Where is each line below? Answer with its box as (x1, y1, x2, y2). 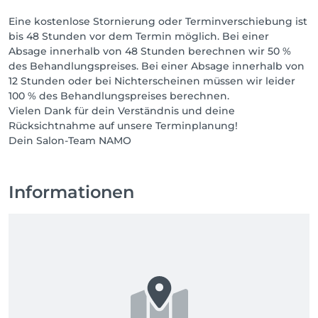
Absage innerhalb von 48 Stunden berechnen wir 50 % (9, 45, 291, 57)
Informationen (9, 182, 134, 202)
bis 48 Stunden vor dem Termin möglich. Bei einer (9, 30, 269, 43)
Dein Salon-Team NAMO (9, 134, 131, 147)
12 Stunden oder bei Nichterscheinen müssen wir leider (9, 75, 295, 87)
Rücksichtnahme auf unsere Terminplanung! (9, 119, 238, 132)
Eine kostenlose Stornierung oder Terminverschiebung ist (9, 15, 307, 28)
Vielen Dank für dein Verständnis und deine (9, 104, 235, 117)
